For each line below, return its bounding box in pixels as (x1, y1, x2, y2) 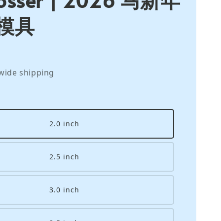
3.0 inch (49, 185, 80, 195)
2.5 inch (49, 152, 80, 162)
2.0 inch (49, 119, 80, 129)
